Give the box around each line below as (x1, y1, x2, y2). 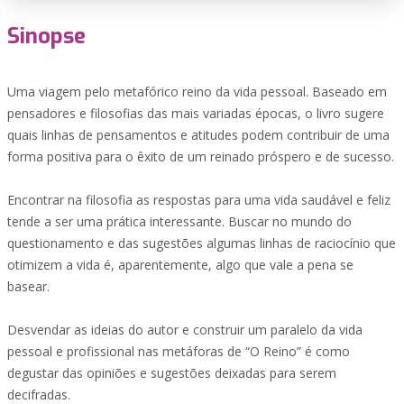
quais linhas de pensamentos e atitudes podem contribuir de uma (7, 126, 390, 143)
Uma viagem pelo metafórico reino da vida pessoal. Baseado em (7, 83, 387, 100)
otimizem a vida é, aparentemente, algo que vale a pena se (7, 256, 353, 273)
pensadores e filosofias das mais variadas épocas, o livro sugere (7, 105, 384, 122)
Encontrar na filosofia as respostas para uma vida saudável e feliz (7, 191, 390, 208)
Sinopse (7, 22, 86, 50)
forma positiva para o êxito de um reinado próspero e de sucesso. (7, 148, 394, 165)
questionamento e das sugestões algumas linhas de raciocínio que (7, 234, 396, 252)
